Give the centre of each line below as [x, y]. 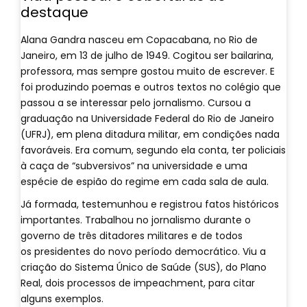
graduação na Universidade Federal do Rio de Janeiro [147, 119]
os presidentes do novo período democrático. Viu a [143, 251]
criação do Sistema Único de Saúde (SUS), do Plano [144, 267]
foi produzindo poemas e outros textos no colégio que [151, 87]
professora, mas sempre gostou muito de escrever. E [148, 71]
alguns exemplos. [62, 299]
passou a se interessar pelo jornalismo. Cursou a [136, 103]
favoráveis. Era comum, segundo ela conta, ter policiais [153, 150]
